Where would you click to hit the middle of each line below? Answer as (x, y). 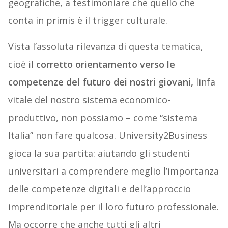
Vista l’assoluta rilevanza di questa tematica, (105, 47)
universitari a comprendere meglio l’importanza (113, 171)
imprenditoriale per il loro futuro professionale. (113, 207)
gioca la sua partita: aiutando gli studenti (99, 153)
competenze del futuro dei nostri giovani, (101, 82)
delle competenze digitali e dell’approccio (99, 189)
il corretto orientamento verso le (102, 64)
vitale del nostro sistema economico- (89, 100)
